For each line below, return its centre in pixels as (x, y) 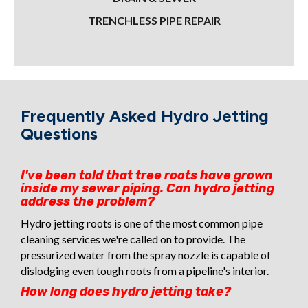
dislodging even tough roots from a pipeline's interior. (145, 270)
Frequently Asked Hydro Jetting (145, 115)
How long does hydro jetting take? (126, 291)
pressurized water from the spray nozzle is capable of (146, 254)
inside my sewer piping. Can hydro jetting (147, 188)
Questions (59, 133)
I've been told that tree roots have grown (147, 175)
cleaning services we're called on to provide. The (133, 239)
